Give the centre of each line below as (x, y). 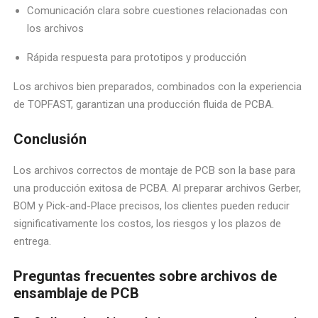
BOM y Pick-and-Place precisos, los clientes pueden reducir (152, 205)
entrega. (33, 241)
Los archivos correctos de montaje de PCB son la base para (155, 170)
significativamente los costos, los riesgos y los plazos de (148, 223)
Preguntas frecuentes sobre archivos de (146, 276)
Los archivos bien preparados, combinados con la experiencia (158, 87)
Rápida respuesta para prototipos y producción (137, 58)
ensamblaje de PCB (77, 293)
